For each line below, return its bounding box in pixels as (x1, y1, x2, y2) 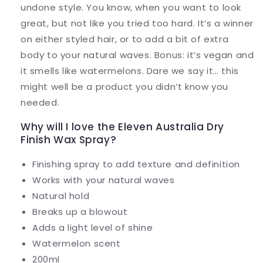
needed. (21, 96, 62, 109)
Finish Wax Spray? (21, 133, 117, 147)
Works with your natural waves (32, 174, 175, 187)
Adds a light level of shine (32, 221, 153, 234)
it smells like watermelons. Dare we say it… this (21, 65, 239, 77)
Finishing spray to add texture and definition (32, 158, 240, 171)
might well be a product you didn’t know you (21, 80, 228, 93)
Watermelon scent (32, 237, 124, 250)
